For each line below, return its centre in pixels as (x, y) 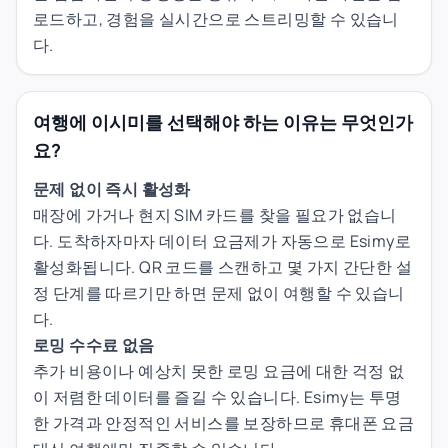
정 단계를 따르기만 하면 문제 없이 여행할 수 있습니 (219, 292)
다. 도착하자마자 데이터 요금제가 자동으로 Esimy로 (222, 240)
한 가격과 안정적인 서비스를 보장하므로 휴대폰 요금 (224, 422)
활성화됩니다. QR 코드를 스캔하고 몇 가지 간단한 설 (222, 266)
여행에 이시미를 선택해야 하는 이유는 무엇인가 (223, 121)
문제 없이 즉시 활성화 (112, 188)
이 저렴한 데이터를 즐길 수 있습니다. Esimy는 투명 (217, 396)
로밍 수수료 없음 (94, 344)
